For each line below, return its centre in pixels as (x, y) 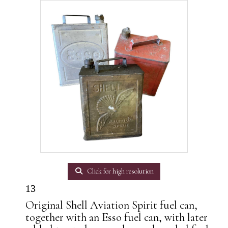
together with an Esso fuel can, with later (117, 217)
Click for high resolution (120, 171)
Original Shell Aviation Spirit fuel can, (111, 205)
